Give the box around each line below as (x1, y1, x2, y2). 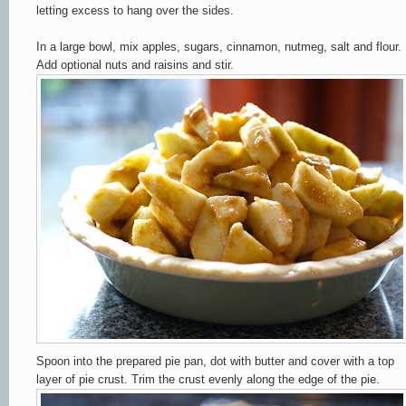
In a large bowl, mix (36, 39, 139, 53)
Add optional (36, 57, 101, 72)
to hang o (113, 3, 162, 17)
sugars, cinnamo (184, 39, 271, 53)
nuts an (101, 57, 144, 72)
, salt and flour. (324, 39, 401, 53)
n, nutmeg (271, 39, 324, 53)
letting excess (36, 3, 113, 17)
